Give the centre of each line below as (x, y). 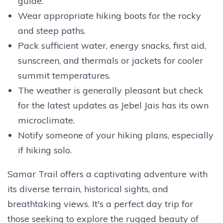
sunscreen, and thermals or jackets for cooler (110, 60)
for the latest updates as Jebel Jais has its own (113, 105)
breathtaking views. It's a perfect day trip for (100, 204)
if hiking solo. (45, 150)
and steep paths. (52, 30)
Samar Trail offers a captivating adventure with (108, 174)
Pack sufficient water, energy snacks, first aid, (112, 45)
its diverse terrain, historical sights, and (88, 189)
